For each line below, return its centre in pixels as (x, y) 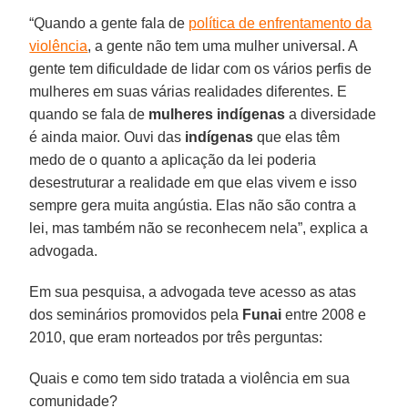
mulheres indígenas (217, 114)
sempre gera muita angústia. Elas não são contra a (193, 205)
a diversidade (331, 114)
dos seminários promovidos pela (136, 314)
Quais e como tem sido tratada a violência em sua (190, 378)
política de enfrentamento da (280, 23)
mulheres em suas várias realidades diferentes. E (189, 91)
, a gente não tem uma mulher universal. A (223, 46)
